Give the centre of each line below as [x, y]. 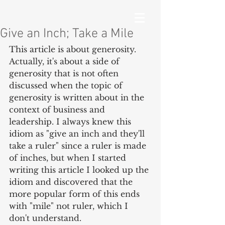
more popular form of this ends [76, 194]
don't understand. [45, 218]
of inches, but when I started [69, 158]
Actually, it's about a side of [66, 61]
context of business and [58, 109]
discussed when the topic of [67, 85]
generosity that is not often [65, 73]
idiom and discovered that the [72, 182]
